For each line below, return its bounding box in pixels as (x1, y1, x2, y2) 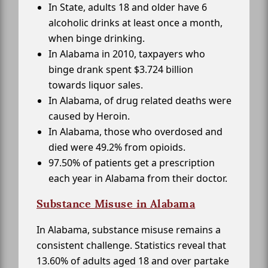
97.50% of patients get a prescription (48, 156, 215, 170)
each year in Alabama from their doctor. (48, 172, 227, 185)
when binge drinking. (48, 32, 145, 45)
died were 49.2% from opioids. (48, 141, 185, 154)
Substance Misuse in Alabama (36, 197, 196, 211)
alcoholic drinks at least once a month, (48, 16, 223, 30)
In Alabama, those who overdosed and (48, 125, 223, 139)
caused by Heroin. (48, 109, 130, 123)
